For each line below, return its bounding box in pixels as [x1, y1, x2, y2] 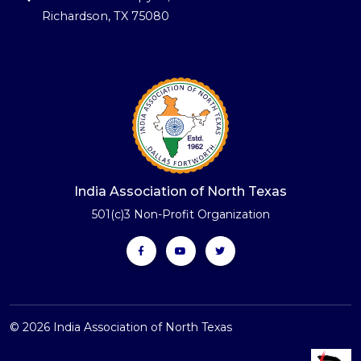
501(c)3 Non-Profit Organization [91, 206, 270, 222]
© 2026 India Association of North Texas [10, 319, 232, 334]
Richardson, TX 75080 [42, 8, 169, 23]
